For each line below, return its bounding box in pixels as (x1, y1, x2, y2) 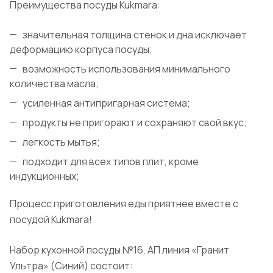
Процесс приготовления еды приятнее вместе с (10, 197, 238, 211)
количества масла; (10, 77, 99, 91)
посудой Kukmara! (10, 213, 92, 227)
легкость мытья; (23, 135, 100, 149)
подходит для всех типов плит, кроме (23, 155, 199, 169)
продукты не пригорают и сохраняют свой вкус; (23, 116, 247, 130)
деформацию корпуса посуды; (10, 43, 152, 57)
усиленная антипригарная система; (23, 96, 190, 110)
